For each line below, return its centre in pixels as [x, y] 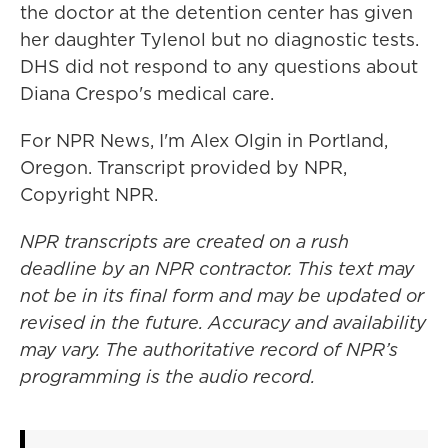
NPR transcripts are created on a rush [184, 241]
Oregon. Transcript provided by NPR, [183, 167]
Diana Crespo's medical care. [147, 93]
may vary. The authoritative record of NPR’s [209, 349]
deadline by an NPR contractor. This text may [217, 268]
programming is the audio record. [167, 376]
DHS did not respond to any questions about [219, 66]
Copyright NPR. [89, 194]
